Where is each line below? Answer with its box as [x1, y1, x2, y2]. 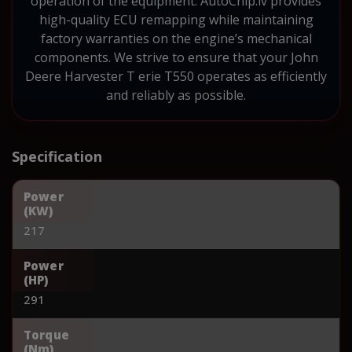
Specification [12, 146, 102, 166]
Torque [24, 326, 69, 343]
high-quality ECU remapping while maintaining [38, 10, 313, 28]
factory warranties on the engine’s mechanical [40, 29, 312, 47]
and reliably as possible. [106, 86, 246, 104]
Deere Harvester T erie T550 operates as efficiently [25, 67, 327, 85]
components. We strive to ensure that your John [34, 48, 318, 66]
